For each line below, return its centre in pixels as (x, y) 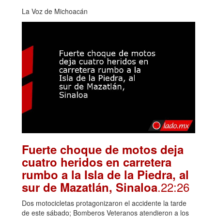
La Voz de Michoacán (55, 11)
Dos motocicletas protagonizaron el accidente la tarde (104, 203)
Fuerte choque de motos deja (103, 149)
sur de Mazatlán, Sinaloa (90, 187)
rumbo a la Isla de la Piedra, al (105, 174)
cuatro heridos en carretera (97, 162)
